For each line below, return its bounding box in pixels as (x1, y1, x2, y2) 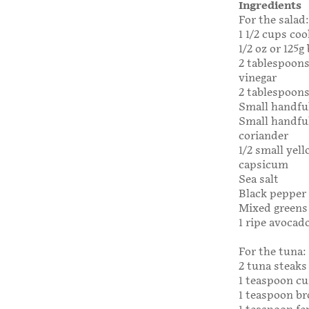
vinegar (239, 72, 277, 86)
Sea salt (239, 173, 279, 187)
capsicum (239, 159, 288, 172)
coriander (239, 130, 288, 143)
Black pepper (239, 188, 306, 201)
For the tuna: (239, 246, 306, 259)
